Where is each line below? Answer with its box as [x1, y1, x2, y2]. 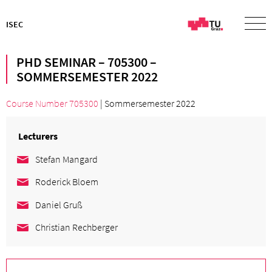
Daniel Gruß [35, 198, 83, 211]
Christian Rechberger [35, 221, 118, 234]
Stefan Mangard [35, 152, 98, 165]
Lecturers [18, 130, 58, 142]
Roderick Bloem [35, 175, 99, 188]
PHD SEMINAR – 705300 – [16, 53, 157, 70]
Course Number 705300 [6, 97, 98, 109]
